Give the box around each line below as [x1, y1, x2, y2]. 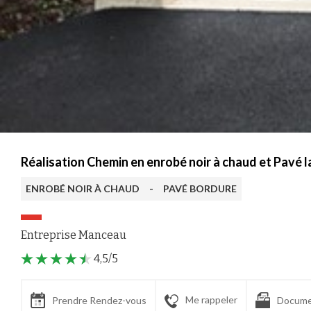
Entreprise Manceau [21, 228, 126, 242]
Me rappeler [185, 294, 237, 306]
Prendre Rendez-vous [52, 294, 146, 307]
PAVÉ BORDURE [163, 182, 237, 194]
